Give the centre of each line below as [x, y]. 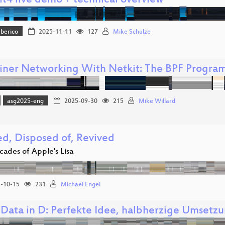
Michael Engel [81, 185]
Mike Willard [157, 101]
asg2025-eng [26, 101]
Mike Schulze [132, 32]
